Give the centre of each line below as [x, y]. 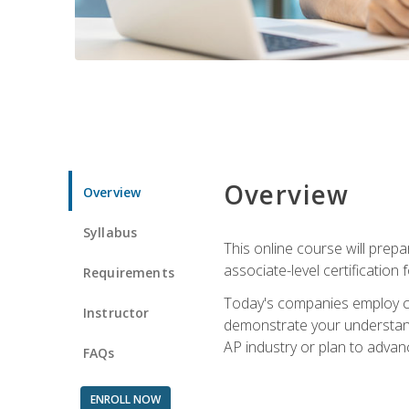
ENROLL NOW [125, 399]
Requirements [129, 272]
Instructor [116, 312]
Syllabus [110, 232]
